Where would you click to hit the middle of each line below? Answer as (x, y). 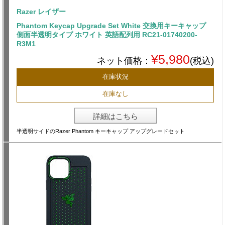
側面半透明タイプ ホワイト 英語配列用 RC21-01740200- (107, 35)
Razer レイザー (41, 12)
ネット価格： (124, 61)
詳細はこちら (115, 117)
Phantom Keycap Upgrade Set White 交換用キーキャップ (111, 26)
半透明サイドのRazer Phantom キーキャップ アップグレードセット (101, 131)
